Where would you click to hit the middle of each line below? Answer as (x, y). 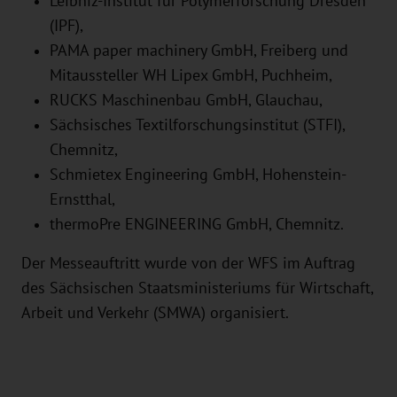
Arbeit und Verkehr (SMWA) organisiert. (157, 313)
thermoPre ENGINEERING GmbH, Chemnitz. (197, 224)
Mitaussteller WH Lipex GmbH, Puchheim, (191, 75)
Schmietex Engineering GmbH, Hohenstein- (198, 175)
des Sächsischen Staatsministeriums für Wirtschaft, (197, 288)
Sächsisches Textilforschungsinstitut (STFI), (197, 125)
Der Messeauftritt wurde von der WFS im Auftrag (188, 263)
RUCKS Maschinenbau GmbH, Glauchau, (186, 100)
